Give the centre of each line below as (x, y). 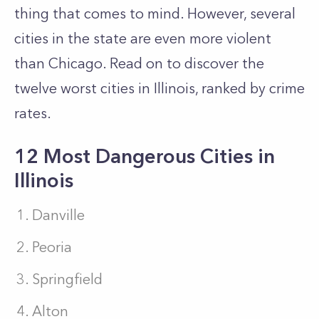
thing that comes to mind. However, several (155, 14)
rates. (35, 113)
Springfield (67, 279)
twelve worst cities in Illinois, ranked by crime (159, 88)
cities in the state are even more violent (143, 38)
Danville (58, 215)
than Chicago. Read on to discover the (139, 63)
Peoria (52, 247)
